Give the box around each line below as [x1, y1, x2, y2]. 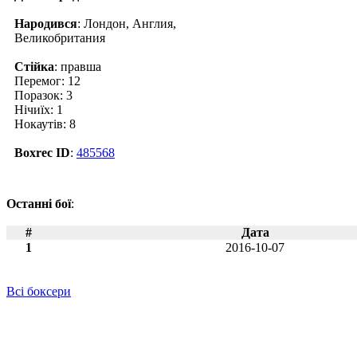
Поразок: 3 [14, 88, 73, 102]
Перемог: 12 [14, 73, 80, 88]
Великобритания [14, 30, 105, 45]
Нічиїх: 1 [14, 102, 63, 116]
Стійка [14, 59, 54, 73]
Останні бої [6, 196, 71, 210]
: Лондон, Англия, [77, 16, 176, 30]
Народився [14, 16, 77, 30]
